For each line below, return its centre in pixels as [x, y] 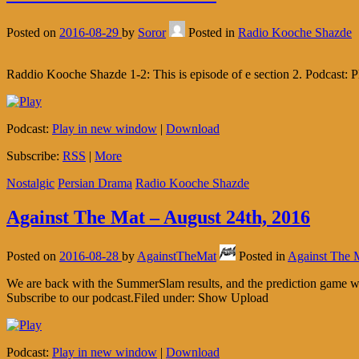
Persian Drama [95, 183]
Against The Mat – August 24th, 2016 [158, 217]
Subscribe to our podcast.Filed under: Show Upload [137, 297]
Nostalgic [30, 183]
